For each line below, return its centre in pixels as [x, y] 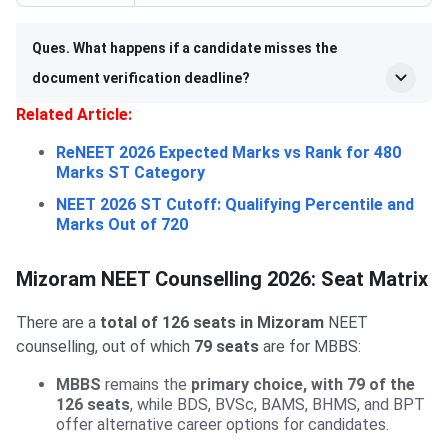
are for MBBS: [310, 347]
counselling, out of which [103, 347]
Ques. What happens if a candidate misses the [184, 48]
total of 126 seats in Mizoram [210, 323]
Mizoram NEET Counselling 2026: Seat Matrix [222, 279]
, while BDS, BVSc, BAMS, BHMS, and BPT [277, 405]
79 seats [224, 347]
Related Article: [74, 115]
